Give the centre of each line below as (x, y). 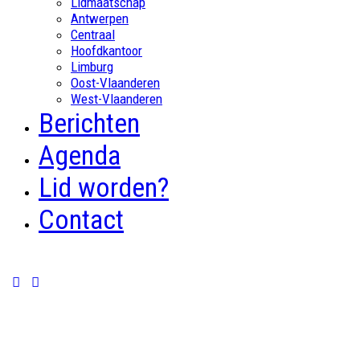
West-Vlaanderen (117, 99)
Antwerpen (100, 19)
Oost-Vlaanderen (115, 83)
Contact (81, 220)
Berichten (89, 123)
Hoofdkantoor (106, 51)
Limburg (92, 67)
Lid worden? (104, 188)
